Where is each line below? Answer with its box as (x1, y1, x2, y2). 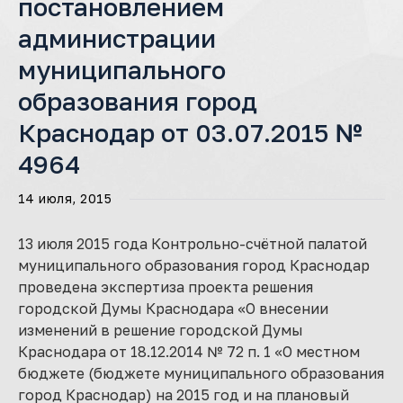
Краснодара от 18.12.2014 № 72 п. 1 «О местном (18, 343, 360, 361)
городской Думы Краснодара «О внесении (18, 300, 328, 318)
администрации (18, 23, 216, 53)
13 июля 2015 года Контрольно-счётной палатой (18, 235, 367, 253)
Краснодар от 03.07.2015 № (18, 118, 363, 148)
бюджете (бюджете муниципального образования (18, 364, 384, 382)
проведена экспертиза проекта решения (18, 278, 313, 296)
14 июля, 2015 (18, 191, 112, 206)
